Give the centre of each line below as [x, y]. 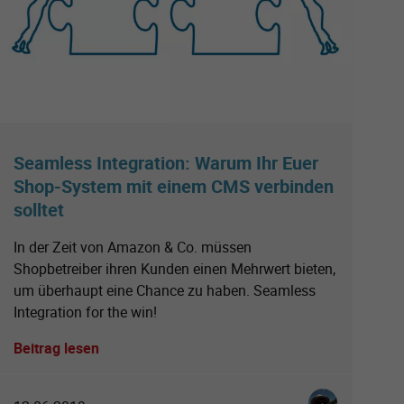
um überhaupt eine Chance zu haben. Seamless [165, 290]
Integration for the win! [85, 312]
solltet [39, 209]
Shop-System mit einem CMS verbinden [174, 186]
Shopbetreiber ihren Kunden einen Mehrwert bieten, [174, 268]
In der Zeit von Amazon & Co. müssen [133, 247]
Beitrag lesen [56, 348]
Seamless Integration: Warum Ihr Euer [166, 162]
